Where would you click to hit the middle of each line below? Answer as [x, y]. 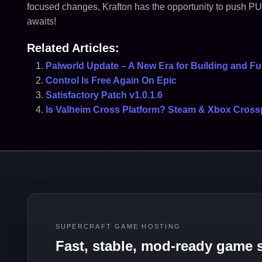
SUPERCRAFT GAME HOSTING [118, 226]
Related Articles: [73, 48]
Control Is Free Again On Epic [111, 80]
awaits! [41, 21]
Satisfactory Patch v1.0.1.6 [104, 95]
